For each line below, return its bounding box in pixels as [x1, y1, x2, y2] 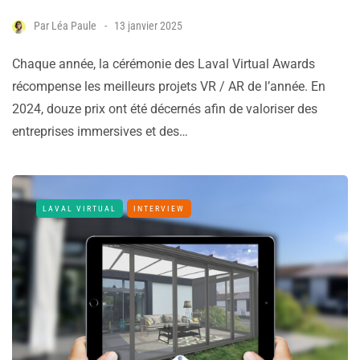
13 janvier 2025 [114, 19, 182, 33]
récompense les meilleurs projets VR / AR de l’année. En [12, 79, 325, 95]
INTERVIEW [133, 204, 185, 214]
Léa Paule [51, 19, 96, 33]
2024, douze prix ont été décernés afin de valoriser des [12, 101, 317, 117]
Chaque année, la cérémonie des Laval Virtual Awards [12, 56, 315, 72]
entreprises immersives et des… [12, 124, 188, 140]
